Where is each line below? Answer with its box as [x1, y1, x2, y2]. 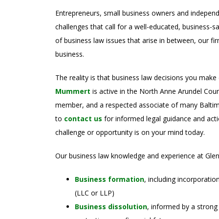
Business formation [75, 175, 144, 184]
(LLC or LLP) [75, 188, 114, 197]
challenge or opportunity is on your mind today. [55, 128, 205, 137]
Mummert [55, 87, 90, 96]
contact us [64, 114, 102, 123]
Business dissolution [75, 202, 147, 211]
